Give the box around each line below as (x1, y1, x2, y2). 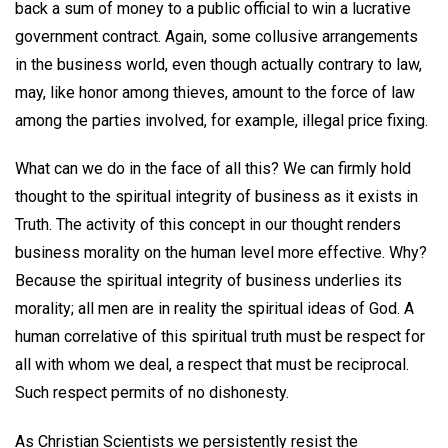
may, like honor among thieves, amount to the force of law (15, 82, 415, 102)
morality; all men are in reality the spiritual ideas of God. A (15, 299, 414, 319)
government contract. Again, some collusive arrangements (15, 26, 418, 46)
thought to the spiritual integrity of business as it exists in (15, 187, 418, 207)
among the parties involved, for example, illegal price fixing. (15, 110, 428, 130)
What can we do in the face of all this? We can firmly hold (15, 159, 411, 179)
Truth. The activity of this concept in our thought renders (15, 215, 401, 235)
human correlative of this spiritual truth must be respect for (15, 327, 425, 347)
